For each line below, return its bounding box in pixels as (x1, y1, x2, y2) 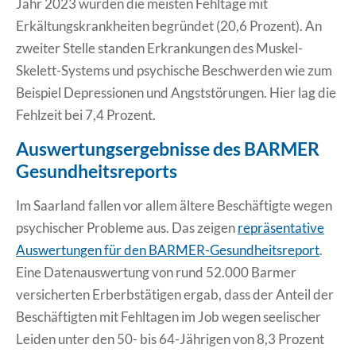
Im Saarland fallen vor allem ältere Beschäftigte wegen (16, 196, 332, 214)
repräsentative (238, 219, 324, 236)
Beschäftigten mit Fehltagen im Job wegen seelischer (16, 308, 321, 325)
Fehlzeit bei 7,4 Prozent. (16, 106, 156, 123)
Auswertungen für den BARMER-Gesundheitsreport (16, 241, 319, 258)
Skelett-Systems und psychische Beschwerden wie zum (16, 61, 332, 79)
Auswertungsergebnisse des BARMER (16, 137, 319, 160)
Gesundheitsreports (16, 160, 177, 182)
